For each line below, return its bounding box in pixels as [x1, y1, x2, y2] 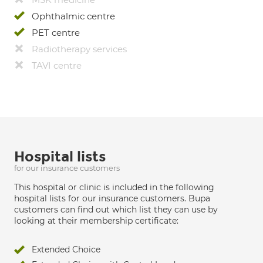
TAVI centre [32, 60, 82, 71]
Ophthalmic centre [32, 11, 115, 22]
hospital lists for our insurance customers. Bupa [14, 193, 210, 204]
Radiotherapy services [32, 43, 127, 55]
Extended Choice [32, 244, 100, 255]
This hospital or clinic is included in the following [14, 182, 214, 193]
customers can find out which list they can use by [14, 204, 218, 215]
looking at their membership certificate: [14, 215, 178, 226]
